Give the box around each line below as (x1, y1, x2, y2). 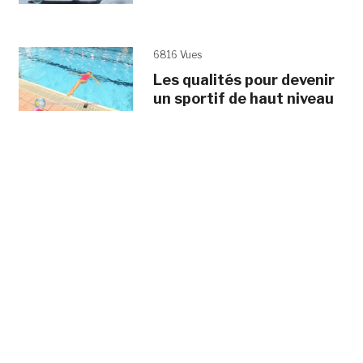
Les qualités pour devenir (152, 70, 335, 88)
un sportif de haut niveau (152, 89, 334, 107)
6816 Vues (152, 48, 202, 61)
